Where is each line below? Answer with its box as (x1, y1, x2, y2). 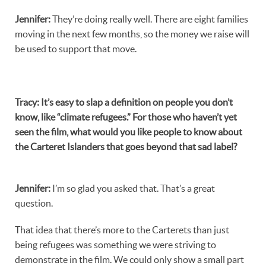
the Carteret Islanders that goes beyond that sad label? (15, 141, 237, 152)
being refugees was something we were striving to (15, 239, 216, 250)
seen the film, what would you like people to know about (15, 126, 242, 137)
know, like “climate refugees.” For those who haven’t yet (15, 111, 237, 122)
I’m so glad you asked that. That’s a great (50, 182, 215, 194)
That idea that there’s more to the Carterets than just (15, 224, 229, 235)
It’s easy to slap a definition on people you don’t (39, 96, 233, 107)
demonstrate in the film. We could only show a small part (15, 254, 244, 265)
